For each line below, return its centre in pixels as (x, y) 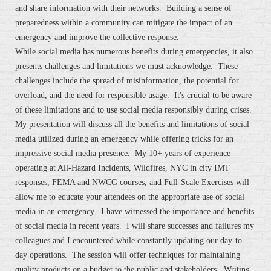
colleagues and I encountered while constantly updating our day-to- (130, 241)
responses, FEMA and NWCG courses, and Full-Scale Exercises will (132, 183)
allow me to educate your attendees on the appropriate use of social (130, 197)
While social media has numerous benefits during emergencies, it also (134, 52)
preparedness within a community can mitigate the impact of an (124, 23)
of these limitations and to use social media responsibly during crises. (133, 110)
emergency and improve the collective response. (97, 38)
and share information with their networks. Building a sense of (123, 8)
